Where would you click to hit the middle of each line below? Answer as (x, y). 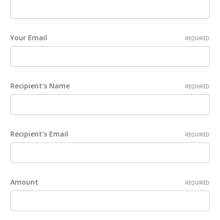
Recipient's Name (40, 86)
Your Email (29, 38)
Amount (24, 182)
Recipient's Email (39, 134)
